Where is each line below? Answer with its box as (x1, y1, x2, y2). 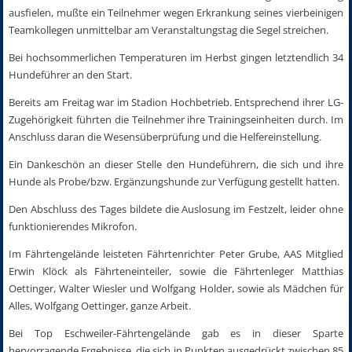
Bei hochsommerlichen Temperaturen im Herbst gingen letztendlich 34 (9, 49, 343, 64)
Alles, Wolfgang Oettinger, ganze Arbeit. (9, 298, 192, 313)
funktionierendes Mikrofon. (9, 218, 137, 233)
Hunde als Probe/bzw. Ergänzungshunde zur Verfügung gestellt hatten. (9, 174, 340, 189)
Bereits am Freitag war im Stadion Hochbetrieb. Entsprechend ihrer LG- (9, 94, 343, 109)
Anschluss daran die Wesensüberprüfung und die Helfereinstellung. (9, 129, 322, 144)
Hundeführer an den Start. (9, 67, 133, 82)
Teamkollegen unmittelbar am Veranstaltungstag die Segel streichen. (9, 22, 329, 37)
